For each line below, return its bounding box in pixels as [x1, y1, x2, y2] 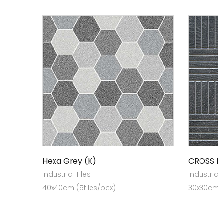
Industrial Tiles [42, 169, 91, 179]
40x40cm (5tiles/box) [42, 183, 116, 193]
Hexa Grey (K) [42, 155, 96, 166]
